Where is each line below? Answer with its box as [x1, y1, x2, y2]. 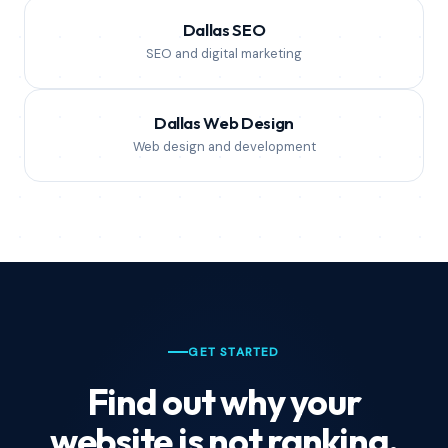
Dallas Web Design [153, 112, 295, 133]
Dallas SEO [182, 19, 266, 40]
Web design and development [132, 138, 316, 155]
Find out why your [87, 379, 361, 424]
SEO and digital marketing [146, 45, 302, 62]
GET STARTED [188, 344, 280, 360]
